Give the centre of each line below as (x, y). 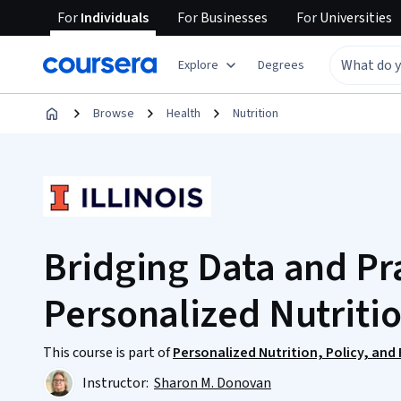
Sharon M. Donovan (213, 383)
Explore (198, 65)
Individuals (113, 18)
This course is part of (108, 353)
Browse (114, 114)
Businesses (233, 18)
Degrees (281, 65)
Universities (354, 18)
